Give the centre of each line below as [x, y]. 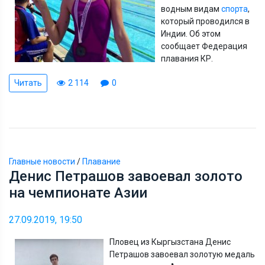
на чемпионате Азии [78, 193]
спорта [235, 9]
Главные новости [42, 161]
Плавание [101, 161]
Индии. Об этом [191, 33]
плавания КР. [187, 58]
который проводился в [205, 21]
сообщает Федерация [204, 46]
